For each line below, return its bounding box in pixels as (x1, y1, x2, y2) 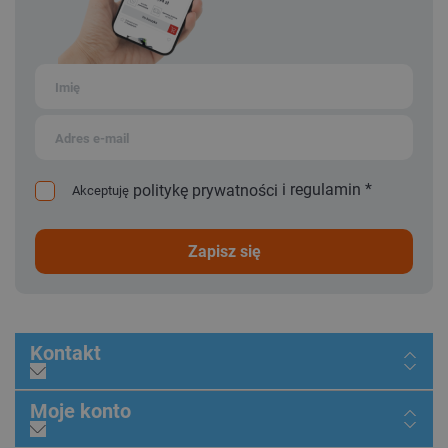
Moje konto (48, 399, 131, 424)
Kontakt (43, 341, 101, 366)
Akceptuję (72, 183, 129, 199)
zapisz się (197, 241, 261, 261)
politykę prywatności (133, 181, 278, 201)
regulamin (290, 180, 361, 200)
